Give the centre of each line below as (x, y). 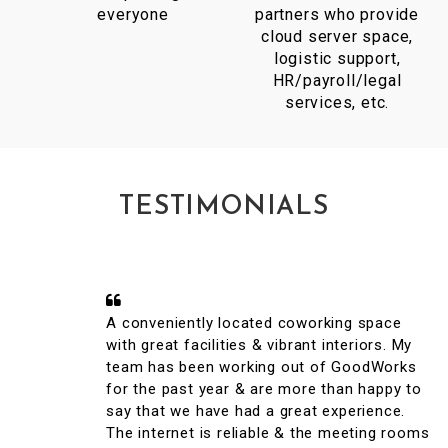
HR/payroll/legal (337, 80)
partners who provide (337, 14)
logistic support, (337, 58)
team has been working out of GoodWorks (217, 367)
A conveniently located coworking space (210, 323)
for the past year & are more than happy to (220, 389)
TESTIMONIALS (224, 208)
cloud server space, (337, 36)
